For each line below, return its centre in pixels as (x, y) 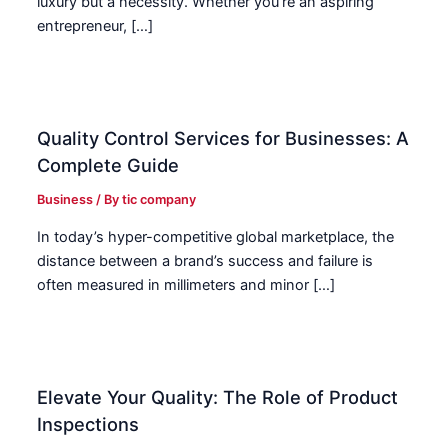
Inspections (88, 423)
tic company (159, 199)
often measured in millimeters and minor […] (186, 284)
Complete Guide (108, 165)
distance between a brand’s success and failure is (205, 260)
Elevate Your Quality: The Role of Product (218, 396)
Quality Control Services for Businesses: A (223, 138)
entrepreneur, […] (95, 26)
